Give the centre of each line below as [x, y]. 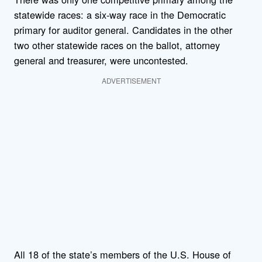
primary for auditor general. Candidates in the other [123, 30]
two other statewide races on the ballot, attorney [117, 45]
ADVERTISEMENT [131, 80]
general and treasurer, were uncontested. [101, 60]
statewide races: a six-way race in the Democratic [120, 14]
